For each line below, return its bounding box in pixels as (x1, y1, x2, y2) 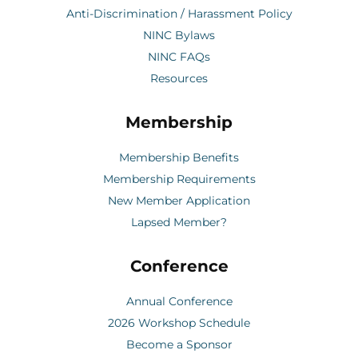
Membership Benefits (119, 149, 239, 165)
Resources (150, 70, 208, 86)
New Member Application (108, 193, 250, 208)
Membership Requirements (102, 171, 256, 186)
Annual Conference (125, 293, 233, 308)
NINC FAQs (148, 49, 210, 64)
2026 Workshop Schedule (108, 315, 250, 330)
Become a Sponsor (125, 336, 233, 352)
